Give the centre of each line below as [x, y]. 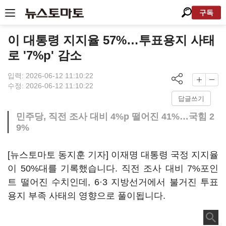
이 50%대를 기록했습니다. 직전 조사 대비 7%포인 [113, 168]
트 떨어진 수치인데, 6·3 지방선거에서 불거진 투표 [113, 182]
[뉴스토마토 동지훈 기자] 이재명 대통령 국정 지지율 [113, 155]
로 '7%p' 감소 [45, 55]
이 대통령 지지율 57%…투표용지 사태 [111, 40]
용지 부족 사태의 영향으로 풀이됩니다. [87, 196]
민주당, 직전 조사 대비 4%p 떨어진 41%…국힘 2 [115, 117]
